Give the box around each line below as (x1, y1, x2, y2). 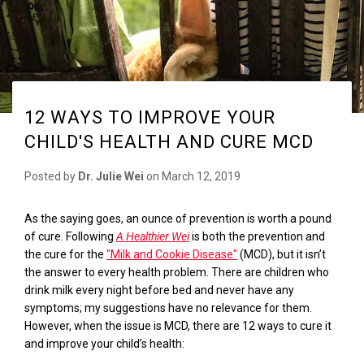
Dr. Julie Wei (78, 170, 144, 184)
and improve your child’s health (24, 337, 182, 351)
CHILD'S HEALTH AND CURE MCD (24, 131, 314, 152)
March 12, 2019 (162, 170, 240, 184)
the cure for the (24, 248, 106, 262)
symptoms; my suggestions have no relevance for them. (24, 301, 312, 315)
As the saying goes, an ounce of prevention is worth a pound (24, 212, 331, 226)
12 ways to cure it (242, 319, 331, 333)
